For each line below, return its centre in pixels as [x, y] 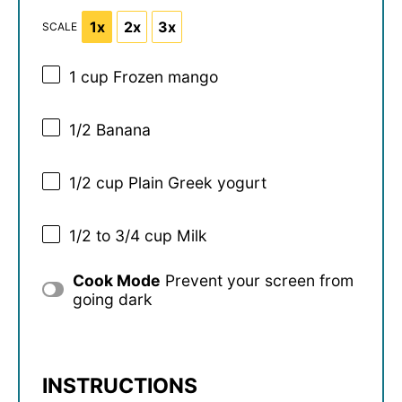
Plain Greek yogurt [195, 183]
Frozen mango [163, 77]
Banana [121, 130]
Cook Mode [116, 280]
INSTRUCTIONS [120, 385]
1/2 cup [96, 183]
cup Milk [174, 236]
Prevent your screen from [259, 280]
